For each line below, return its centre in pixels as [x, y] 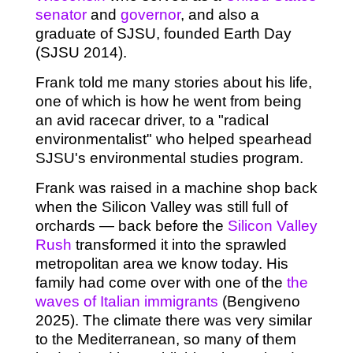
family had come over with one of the [161, 283]
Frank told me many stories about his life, [173, 83]
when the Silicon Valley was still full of [161, 207]
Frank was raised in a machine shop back [176, 188]
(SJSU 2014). [81, 53]
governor [150, 15]
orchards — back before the [131, 226]
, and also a [219, 15]
